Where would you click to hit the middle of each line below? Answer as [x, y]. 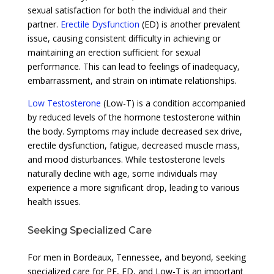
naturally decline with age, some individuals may [122, 173]
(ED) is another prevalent [190, 24]
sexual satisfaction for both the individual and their [127, 10]
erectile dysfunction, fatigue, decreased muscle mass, [133, 145]
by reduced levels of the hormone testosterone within [134, 117]
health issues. [54, 201]
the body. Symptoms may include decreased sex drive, [135, 131]
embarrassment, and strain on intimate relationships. [132, 80]
